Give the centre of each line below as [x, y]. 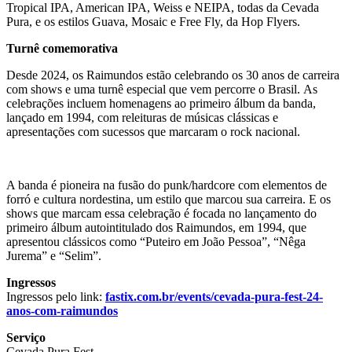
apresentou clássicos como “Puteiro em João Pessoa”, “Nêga [156, 241]
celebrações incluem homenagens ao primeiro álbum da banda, [161, 103]
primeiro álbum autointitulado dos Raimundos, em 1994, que [156, 227]
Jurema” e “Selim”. [54, 255]
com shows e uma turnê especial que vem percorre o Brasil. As [162, 89]
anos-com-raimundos [62, 310]
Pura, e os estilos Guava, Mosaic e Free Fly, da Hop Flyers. [153, 21]
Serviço [26, 337]
